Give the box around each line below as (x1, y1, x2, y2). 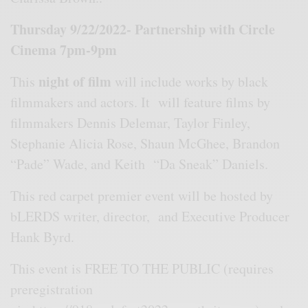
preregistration (10, 279, 93, 298)
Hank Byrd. (10, 227, 75, 246)
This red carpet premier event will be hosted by (10, 186, 274, 205)
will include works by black (111, 71, 269, 91)
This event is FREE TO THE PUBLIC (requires (10, 258, 274, 278)
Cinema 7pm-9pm (10, 39, 118, 60)
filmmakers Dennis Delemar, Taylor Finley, (10, 113, 256, 132)
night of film (38, 71, 112, 91)
